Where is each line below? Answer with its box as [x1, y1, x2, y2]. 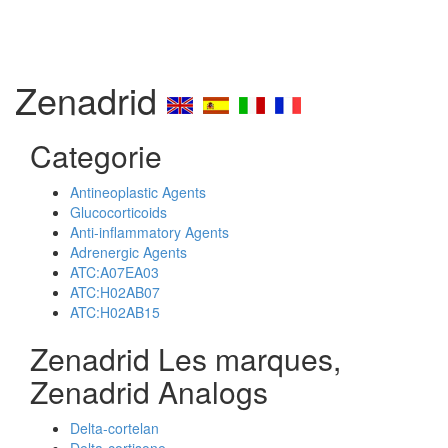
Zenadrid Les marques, [30, 337, 341, 380]
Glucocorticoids [70, 202, 167, 222]
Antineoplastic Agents [70, 182, 206, 202]
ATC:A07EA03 [70, 262, 159, 282]
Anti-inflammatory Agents [70, 222, 229, 242]
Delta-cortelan [70, 418, 159, 438]
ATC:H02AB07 [70, 282, 160, 302]
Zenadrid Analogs [30, 370, 268, 413]
